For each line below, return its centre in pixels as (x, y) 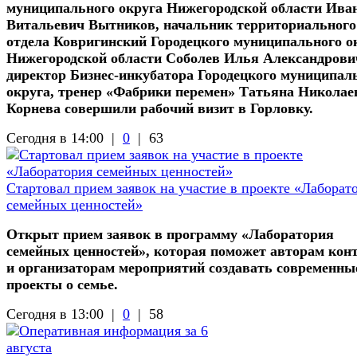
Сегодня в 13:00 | (65, 314)
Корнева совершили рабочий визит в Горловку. (160, 108)
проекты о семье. (62, 284)
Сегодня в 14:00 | (65, 137)
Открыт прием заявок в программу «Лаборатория (170, 234)
